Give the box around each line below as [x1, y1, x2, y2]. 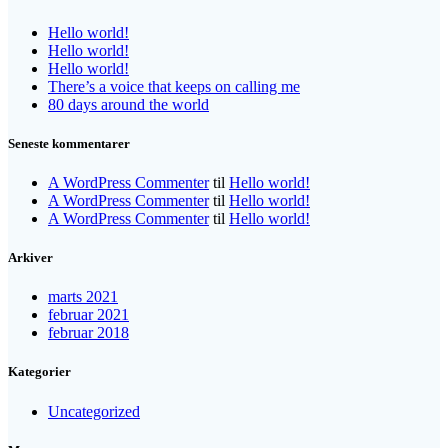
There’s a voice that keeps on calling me [48, 77, 300, 95]
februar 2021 [48, 306, 129, 324]
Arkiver [8, 250, 53, 266]
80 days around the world [48, 95, 209, 113]
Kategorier [8, 364, 71, 380]
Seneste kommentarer [8, 135, 130, 151]
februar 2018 [48, 324, 129, 342]
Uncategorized [48, 402, 140, 420]
